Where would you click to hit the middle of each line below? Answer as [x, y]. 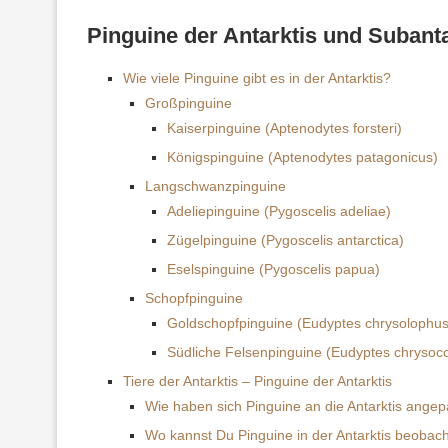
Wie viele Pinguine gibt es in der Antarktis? [257, 77]
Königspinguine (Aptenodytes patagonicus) [302, 156]
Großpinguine [188, 102]
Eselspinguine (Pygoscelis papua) [273, 268]
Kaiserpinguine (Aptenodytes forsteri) [284, 127]
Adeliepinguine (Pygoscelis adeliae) [279, 210]
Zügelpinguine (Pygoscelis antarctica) [285, 239]
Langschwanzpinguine [215, 185]
